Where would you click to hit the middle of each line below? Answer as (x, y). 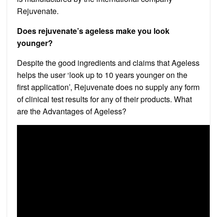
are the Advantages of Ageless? (72, 111)
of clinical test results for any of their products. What (104, 99)
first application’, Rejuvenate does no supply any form (108, 87)
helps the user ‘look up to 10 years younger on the (102, 75)
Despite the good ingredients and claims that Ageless (108, 62)
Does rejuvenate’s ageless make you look (93, 31)
